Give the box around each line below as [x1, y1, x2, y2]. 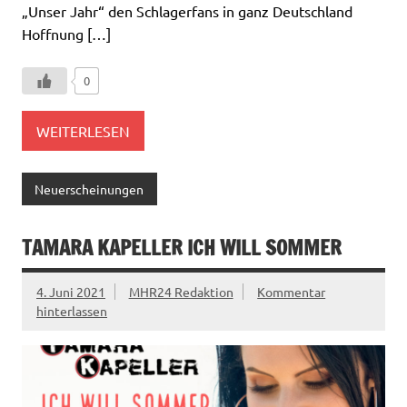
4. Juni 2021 [36, 283, 105, 301]
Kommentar [257, 283, 326, 301]
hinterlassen [36, 303, 107, 320]
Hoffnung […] [22, 24, 111, 43]
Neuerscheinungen [35, 180, 144, 197]
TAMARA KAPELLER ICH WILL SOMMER [22, 233, 342, 263]
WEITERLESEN [36, 121, 130, 140]
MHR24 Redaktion [128, 283, 233, 301]
